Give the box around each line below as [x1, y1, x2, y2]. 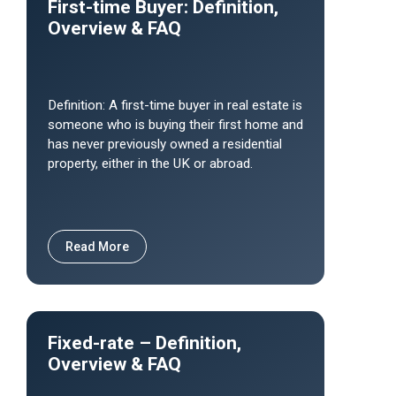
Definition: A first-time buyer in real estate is [48, 97, 302, 113]
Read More [65, 240, 129, 254]
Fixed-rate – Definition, [48, 332, 241, 354]
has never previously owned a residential [48, 136, 282, 152]
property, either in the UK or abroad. [48, 156, 253, 171]
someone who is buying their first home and [48, 117, 303, 133]
